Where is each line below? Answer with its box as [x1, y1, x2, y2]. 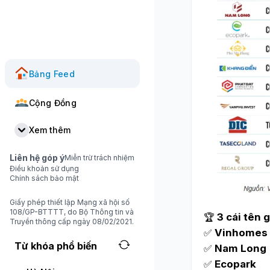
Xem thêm [29, 125, 71, 135]
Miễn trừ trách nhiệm [64, 153, 134, 162]
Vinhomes [214, 226, 268, 239]
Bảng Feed [29, 68, 75, 79]
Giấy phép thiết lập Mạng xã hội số [10, 198, 130, 207]
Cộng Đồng [29, 97, 77, 108]
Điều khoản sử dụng [10, 164, 79, 173]
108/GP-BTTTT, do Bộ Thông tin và [10, 207, 134, 216]
